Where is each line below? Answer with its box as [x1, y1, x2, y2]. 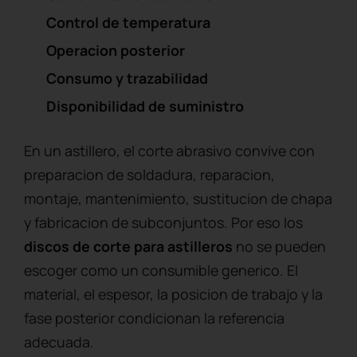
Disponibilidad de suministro [46, 96, 244, 116]
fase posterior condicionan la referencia [24, 308, 284, 328]
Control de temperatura [46, 12, 210, 32]
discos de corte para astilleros [24, 236, 233, 256]
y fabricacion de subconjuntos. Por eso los [24, 212, 303, 232]
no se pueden [233, 236, 326, 256]
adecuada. [24, 331, 94, 351]
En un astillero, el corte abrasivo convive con [24, 140, 315, 160]
